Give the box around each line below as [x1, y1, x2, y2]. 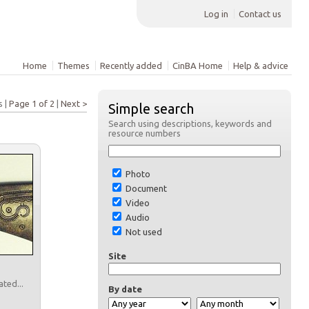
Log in [204, 8, 229, 19]
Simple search [108, 101, 194, 117]
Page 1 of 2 [9, 99, 54, 109]
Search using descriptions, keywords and [108, 119, 272, 129]
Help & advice [233, 60, 289, 70]
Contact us [239, 8, 282, 19]
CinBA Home [172, 60, 223, 70]
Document [123, 183, 167, 193]
